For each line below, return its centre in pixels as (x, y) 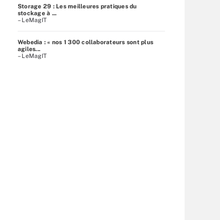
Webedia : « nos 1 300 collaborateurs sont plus (86, 42)
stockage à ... (37, 13)
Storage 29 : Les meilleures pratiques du (77, 6)
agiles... (29, 49)
